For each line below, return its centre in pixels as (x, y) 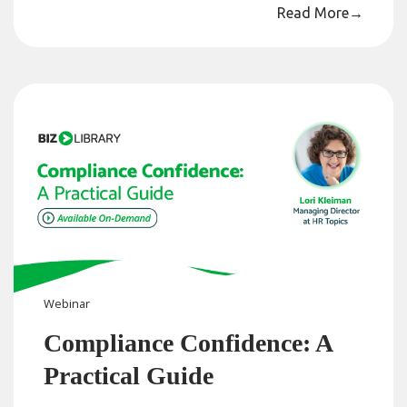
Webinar (67, 304)
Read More (313, 12)
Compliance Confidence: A (188, 343)
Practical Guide (129, 376)
